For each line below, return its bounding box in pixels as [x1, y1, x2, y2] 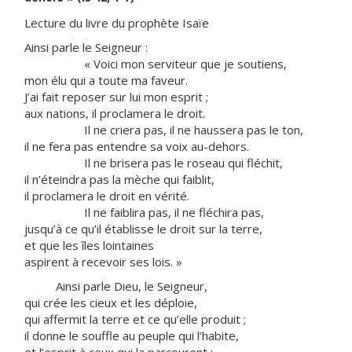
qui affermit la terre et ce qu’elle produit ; [24, 311, 246, 327]
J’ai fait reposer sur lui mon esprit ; [24, 89, 208, 104]
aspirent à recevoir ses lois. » [24, 254, 182, 269]
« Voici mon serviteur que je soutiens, [24, 56, 287, 71]
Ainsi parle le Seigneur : [24, 39, 148, 55]
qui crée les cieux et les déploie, [24, 295, 197, 310]
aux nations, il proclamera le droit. [24, 105, 205, 121]
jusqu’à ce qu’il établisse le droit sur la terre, [24, 221, 262, 236]
